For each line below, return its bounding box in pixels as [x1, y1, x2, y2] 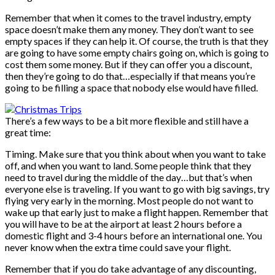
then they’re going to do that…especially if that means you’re [5, 69, 255, 82]
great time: [5, 126, 51, 138]
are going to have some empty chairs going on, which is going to [5, 46, 269, 58]
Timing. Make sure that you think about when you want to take [5, 147, 266, 160]
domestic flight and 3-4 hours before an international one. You [5, 229, 262, 241]
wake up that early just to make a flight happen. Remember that [5, 206, 268, 218]
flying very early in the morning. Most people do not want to [5, 194, 254, 206]
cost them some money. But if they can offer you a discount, [5, 58, 252, 70]
